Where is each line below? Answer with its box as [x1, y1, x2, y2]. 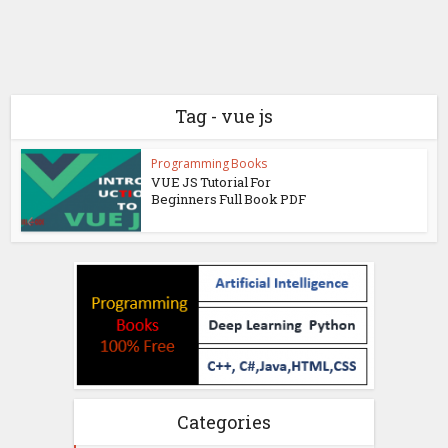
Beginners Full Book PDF [151, 190, 307, 208]
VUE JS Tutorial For [151, 173, 272, 191]
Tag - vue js [175, 104, 273, 128]
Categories [177, 409, 271, 434]
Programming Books [151, 155, 268, 172]
